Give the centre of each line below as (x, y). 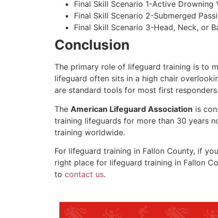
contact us (84, 174)
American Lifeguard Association (132, 109)
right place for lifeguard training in (119, 163)
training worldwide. (90, 132)
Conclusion (92, 45)
